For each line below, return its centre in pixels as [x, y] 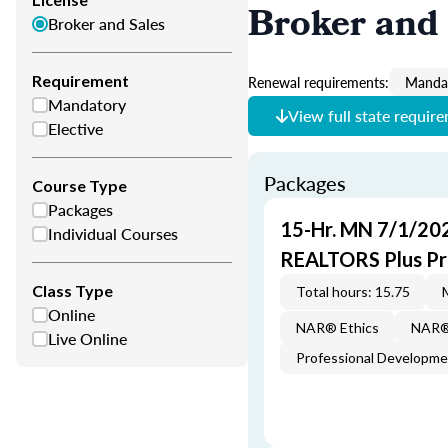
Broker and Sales [106, 23]
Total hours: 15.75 [353, 291]
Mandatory [87, 104]
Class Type [72, 290]
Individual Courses [113, 233]
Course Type [79, 185]
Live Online [87, 338]
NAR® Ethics [337, 327]
